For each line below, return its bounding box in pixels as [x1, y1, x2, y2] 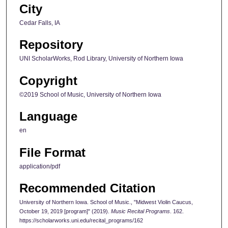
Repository [19, 38, 83, 52]
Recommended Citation [19, 181, 156, 195]
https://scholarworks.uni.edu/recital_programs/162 [19, 217, 143, 223]
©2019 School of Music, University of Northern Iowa [19, 91, 161, 98]
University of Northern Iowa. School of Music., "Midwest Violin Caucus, [19, 199, 193, 205]
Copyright [19, 73, 77, 88]
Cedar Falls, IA [19, 19, 60, 26]
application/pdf [19, 162, 60, 170]
